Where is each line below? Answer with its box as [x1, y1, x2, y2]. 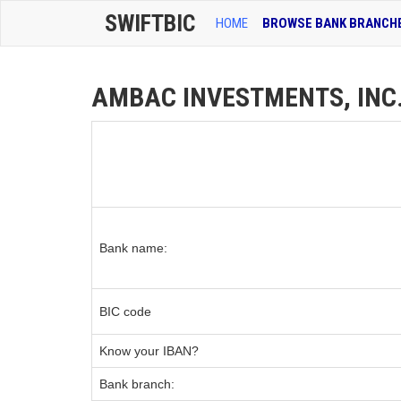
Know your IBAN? [99, 344, 199, 358]
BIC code [99, 304, 151, 319]
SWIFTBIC [105, 10, 195, 37]
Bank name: [99, 241, 167, 255]
